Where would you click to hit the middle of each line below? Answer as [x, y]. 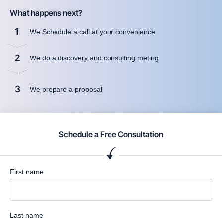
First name [27, 172]
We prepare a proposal [67, 89]
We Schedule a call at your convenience [93, 32]
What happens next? [46, 13]
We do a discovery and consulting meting [95, 58]
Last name [27, 215]
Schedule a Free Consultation [111, 135]
